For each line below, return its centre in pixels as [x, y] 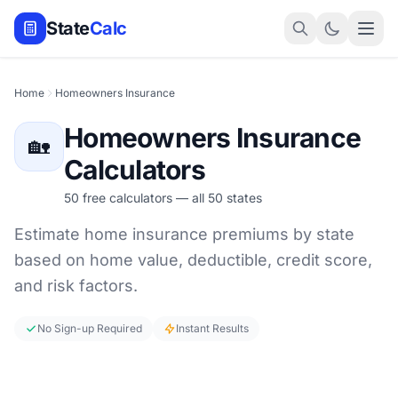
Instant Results [212, 328]
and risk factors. [76, 286]
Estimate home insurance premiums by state [184, 234]
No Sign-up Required [90, 328]
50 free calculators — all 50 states [163, 198]
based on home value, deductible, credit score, [193, 260]
